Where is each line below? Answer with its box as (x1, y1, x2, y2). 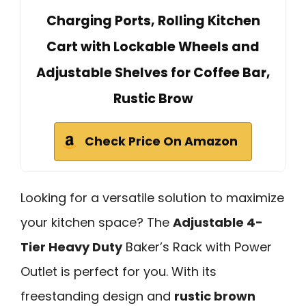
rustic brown (174, 287, 255, 305)
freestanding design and (20, 287, 174, 305)
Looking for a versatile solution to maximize (20, 189, 284, 206)
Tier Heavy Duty (20, 238, 122, 255)
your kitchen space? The (20, 213, 173, 231)
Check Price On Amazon (85, 133, 238, 150)
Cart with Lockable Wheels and (46, 37, 260, 56)
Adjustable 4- (173, 213, 263, 231)
